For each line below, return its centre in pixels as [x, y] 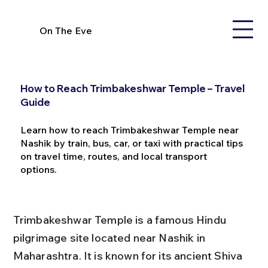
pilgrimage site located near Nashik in [110, 238]
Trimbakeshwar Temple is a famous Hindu [121, 220]
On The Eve [66, 30]
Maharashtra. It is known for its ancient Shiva [129, 256]
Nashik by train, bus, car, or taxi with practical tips [131, 143]
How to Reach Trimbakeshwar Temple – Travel [132, 89]
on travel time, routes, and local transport [113, 156]
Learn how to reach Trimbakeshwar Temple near [129, 130]
